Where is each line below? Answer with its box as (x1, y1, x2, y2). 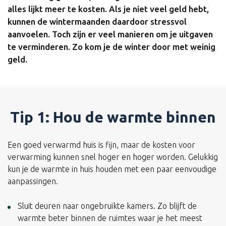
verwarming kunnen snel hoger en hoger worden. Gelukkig (8, 152, 218, 161)
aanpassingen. (8, 177, 58, 186)
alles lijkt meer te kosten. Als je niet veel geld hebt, (8, 4, 209, 14)
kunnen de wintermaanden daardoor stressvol (8, 17, 187, 26)
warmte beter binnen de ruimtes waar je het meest (18, 213, 202, 222)
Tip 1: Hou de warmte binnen (10, 108, 216, 126)
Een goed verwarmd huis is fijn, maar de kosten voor (8, 140, 195, 149)
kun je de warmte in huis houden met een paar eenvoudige (8, 164, 216, 174)
